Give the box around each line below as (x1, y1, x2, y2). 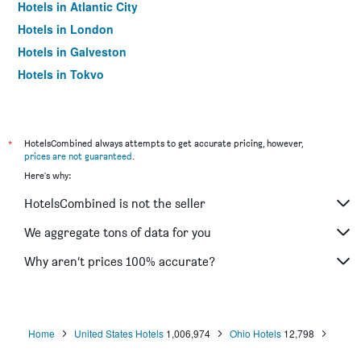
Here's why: (24, 169, 71, 181)
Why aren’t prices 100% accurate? (24, 253, 215, 269)
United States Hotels (73, 326, 164, 340)
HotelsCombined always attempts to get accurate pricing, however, (24, 137, 303, 149)
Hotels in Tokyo (18, 66, 104, 82)
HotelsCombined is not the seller (24, 195, 205, 211)
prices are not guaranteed (24, 150, 132, 162)
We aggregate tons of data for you (24, 224, 211, 240)
